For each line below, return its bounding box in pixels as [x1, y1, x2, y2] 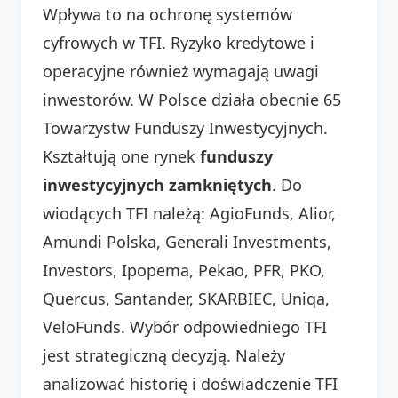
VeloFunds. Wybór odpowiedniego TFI [43, 315, 327, 338]
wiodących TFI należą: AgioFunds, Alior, [43, 202, 336, 224]
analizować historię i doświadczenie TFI [43, 372, 338, 394]
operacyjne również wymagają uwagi [43, 60, 319, 82]
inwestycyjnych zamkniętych [43, 173, 272, 195]
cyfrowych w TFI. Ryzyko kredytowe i [43, 31, 314, 53]
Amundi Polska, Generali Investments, [43, 230, 331, 252]
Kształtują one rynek [43, 145, 200, 167]
